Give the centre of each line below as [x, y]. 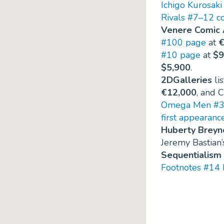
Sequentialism [191, 155]
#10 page [181, 55]
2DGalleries [186, 80]
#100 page [183, 43]
